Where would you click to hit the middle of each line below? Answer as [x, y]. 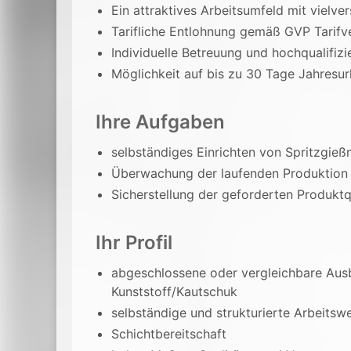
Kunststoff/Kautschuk [174, 291]
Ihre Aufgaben [160, 122]
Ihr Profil [134, 242]
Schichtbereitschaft [169, 334]
